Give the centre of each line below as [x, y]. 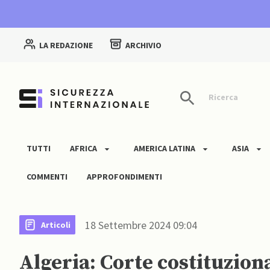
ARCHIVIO [143, 46]
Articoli [56, 224]
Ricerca [222, 97]
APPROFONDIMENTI [124, 177]
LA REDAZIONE [66, 46]
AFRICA [83, 149]
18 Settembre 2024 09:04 [141, 225]
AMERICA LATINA [165, 149]
